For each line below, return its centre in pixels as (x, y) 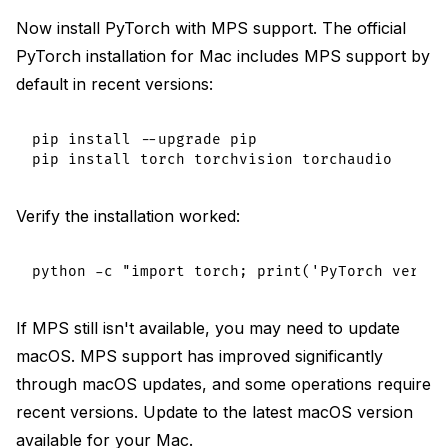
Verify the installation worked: (128, 215)
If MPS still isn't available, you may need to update (208, 327)
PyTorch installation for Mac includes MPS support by (223, 55)
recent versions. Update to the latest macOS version (214, 411)
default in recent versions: (114, 83)
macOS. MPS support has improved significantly (199, 355)
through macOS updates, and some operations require (223, 383)
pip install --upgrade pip (144, 139)
